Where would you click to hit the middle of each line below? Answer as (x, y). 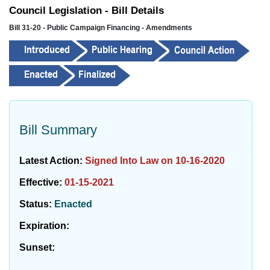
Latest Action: (52, 161)
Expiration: (44, 226)
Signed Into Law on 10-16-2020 (155, 161)
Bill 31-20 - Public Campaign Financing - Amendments (101, 28)
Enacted (73, 204)
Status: (37, 204)
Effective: (42, 182)
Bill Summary (58, 130)
